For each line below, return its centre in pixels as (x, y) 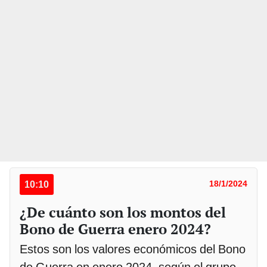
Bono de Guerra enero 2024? (115, 229)
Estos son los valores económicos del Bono (133, 249)
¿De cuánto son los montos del (123, 212)
